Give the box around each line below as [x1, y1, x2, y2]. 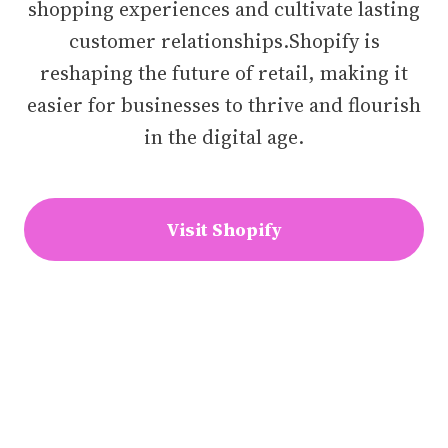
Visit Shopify [166, 217, 282, 242]
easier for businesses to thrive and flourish [27, 91, 421, 119]
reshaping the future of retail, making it [40, 59, 408, 87]
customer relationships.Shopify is [68, 27, 380, 55]
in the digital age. [144, 123, 304, 151]
